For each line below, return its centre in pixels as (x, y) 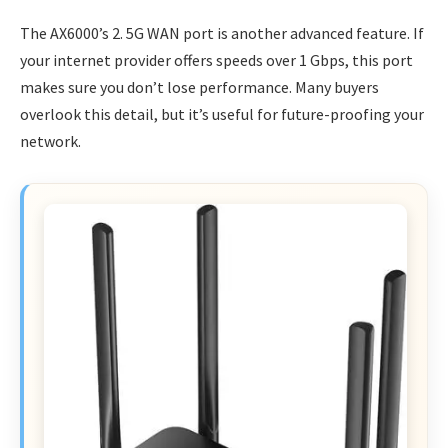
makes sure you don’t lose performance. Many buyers (199, 87)
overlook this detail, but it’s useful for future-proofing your (222, 114)
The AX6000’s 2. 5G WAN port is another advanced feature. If (222, 33)
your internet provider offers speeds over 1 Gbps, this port (216, 60)
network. (50, 141)
